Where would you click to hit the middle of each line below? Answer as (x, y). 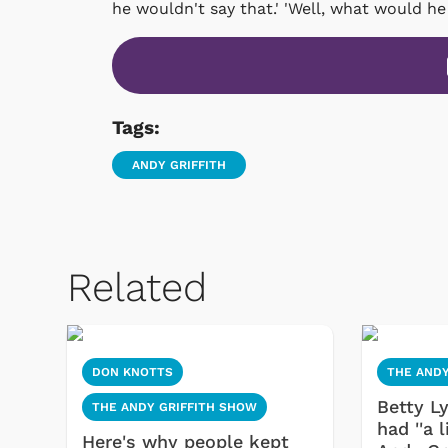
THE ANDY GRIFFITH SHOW (174, 407)
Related (137, 288)
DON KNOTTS (132, 372)
